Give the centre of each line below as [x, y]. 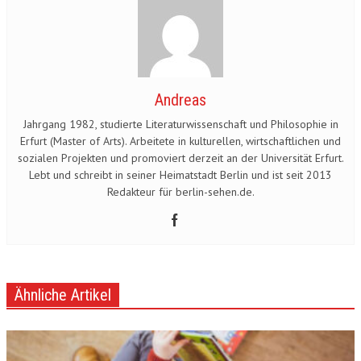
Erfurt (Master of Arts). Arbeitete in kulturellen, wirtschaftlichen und [180, 141]
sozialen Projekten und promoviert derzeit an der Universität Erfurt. [180, 158]
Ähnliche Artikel [63, 295]
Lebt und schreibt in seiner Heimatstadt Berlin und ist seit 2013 [180, 175]
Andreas [180, 100]
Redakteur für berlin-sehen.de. [180, 192]
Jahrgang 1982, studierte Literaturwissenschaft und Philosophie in [180, 124]
